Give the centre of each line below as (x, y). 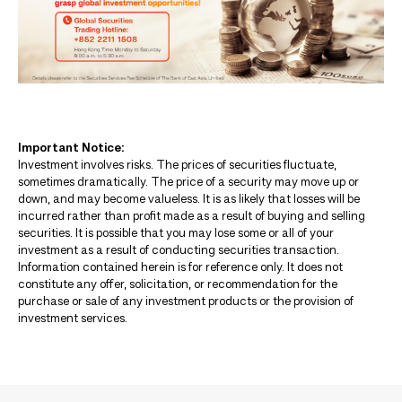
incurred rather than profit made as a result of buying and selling (192, 217)
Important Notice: (71, 149)
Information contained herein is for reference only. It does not (180, 268)
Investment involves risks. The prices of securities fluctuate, (177, 166)
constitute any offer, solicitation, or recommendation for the (178, 285)
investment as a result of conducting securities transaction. (179, 251)
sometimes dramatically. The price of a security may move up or (188, 183)
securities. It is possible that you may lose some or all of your (176, 234)
